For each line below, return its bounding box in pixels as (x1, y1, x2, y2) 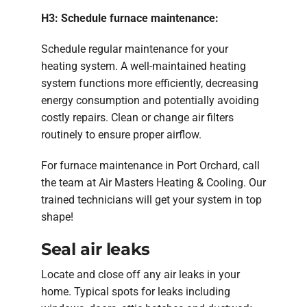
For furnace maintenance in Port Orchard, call (41, 158, 260, 172)
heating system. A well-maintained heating (41, 59, 246, 73)
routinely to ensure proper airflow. (41, 127, 201, 141)
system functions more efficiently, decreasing (41, 76, 258, 90)
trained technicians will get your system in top (41, 193, 262, 206)
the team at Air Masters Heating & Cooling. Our (41, 175, 266, 189)
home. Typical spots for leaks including (41, 284, 230, 298)
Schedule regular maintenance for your (41, 42, 228, 56)
